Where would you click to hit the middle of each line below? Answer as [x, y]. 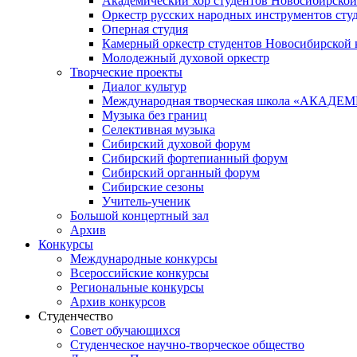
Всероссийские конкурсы [139, 273]
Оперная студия [145, 29]
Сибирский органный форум [181, 173]
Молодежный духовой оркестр [186, 58]
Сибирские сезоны [153, 187]
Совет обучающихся [125, 330]
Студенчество [76, 316]
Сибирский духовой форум [176, 144]
